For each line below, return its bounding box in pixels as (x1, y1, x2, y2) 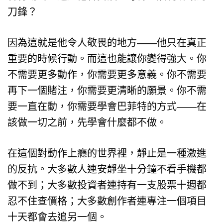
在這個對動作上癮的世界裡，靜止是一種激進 (7, 147, 207, 159)
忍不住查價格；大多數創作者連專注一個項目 (7, 195, 207, 207)
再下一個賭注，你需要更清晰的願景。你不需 (7, 85, 207, 96)
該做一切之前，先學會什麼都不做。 (7, 116, 167, 128)
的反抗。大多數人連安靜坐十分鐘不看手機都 (7, 163, 207, 175)
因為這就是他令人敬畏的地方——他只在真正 (7, 37, 207, 48)
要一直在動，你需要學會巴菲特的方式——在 (7, 101, 207, 112)
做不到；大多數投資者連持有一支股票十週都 (7, 179, 207, 191)
